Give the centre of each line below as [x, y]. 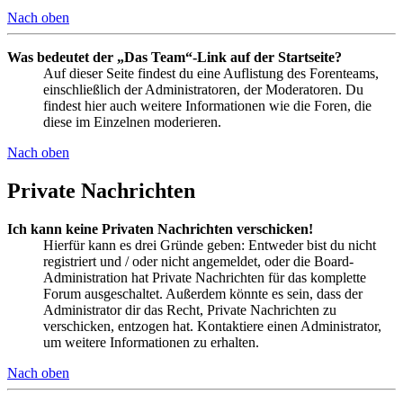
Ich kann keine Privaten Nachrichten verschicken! [160, 228]
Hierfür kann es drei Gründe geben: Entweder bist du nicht [210, 245]
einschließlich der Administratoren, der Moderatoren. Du [203, 89]
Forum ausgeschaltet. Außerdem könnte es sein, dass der [203, 293]
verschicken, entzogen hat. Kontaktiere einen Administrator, [212, 326]
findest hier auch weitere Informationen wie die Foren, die [207, 105]
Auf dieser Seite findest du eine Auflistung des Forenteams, [211, 73]
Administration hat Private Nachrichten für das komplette [205, 277]
